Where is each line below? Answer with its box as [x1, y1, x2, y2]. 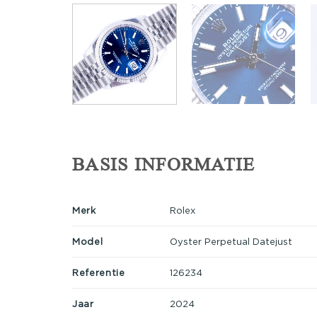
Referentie [72, 267, 125, 277]
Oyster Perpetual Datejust [169, 236, 292, 246]
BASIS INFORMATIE [72, 154, 255, 175]
